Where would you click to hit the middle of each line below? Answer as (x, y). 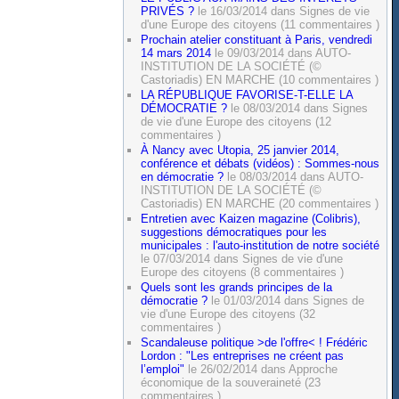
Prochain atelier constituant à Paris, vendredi (257, 40)
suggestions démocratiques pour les (234, 232)
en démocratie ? (183, 177)
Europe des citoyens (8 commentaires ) (243, 272)
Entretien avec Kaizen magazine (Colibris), (251, 218)
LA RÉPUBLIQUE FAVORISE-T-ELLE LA (247, 95)
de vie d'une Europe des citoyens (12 (236, 122)
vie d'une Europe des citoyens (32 (228, 313)
